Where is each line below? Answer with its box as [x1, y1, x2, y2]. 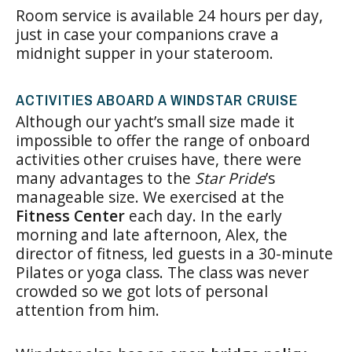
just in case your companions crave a [16, 23, 279, 45]
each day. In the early [125, 204, 282, 226]
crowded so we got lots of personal [16, 280, 268, 302]
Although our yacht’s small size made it [16, 110, 295, 132]
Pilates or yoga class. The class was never [16, 261, 309, 283]
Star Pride [195, 167, 266, 189]
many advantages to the [16, 167, 195, 189]
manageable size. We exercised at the [16, 185, 284, 207]
